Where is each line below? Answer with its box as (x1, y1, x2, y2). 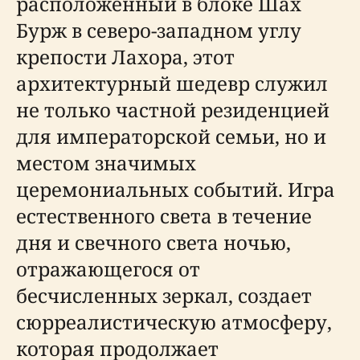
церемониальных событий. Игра (16, 176, 335, 202)
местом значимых (16, 149, 196, 176)
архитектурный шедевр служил (16, 70, 328, 96)
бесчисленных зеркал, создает (16, 282, 312, 309)
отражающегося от (16, 256, 200, 282)
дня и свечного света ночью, (16, 229, 291, 256)
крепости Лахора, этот (16, 43, 235, 70)
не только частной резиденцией (16, 96, 329, 123)
